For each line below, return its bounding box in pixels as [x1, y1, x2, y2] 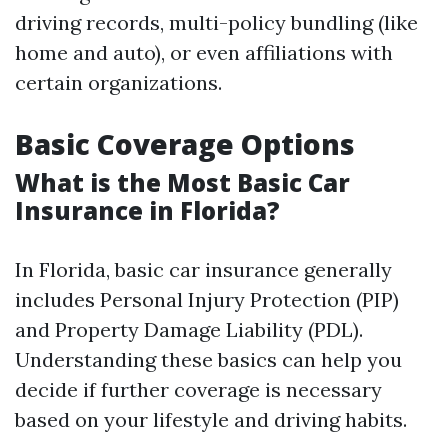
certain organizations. [15, 70, 222, 95]
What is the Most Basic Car [15, 166, 350, 199]
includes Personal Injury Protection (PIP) [15, 287, 399, 312]
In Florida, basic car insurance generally [15, 257, 392, 282]
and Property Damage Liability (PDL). [15, 317, 363, 342]
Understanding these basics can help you [15, 347, 402, 372]
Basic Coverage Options [15, 125, 355, 163]
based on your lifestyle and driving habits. [15, 407, 407, 432]
